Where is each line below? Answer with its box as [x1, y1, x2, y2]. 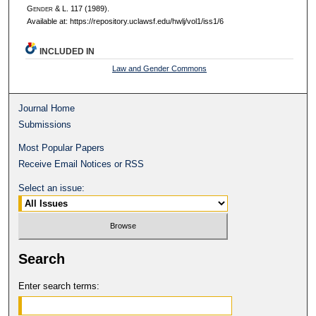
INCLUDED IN [39, 46, 95, 56]
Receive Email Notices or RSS [18, 158, 145, 169]
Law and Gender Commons [112, 63, 207, 73]
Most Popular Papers [18, 142, 105, 153]
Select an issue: [18, 182, 85, 193]
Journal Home [18, 102, 75, 114]
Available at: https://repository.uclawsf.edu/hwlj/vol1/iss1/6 [26, 16, 224, 25]
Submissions [18, 119, 72, 130]
